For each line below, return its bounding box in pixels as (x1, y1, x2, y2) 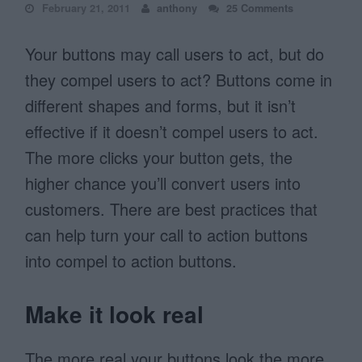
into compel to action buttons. (25, 249, 238, 272)
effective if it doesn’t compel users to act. (25, 120, 319, 143)
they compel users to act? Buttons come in (25, 68, 333, 91)
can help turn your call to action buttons (25, 223, 309, 246)
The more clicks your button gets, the (25, 145, 293, 169)
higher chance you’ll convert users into (25, 171, 301, 195)
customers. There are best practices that (25, 197, 318, 221)
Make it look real (25, 297, 204, 330)
